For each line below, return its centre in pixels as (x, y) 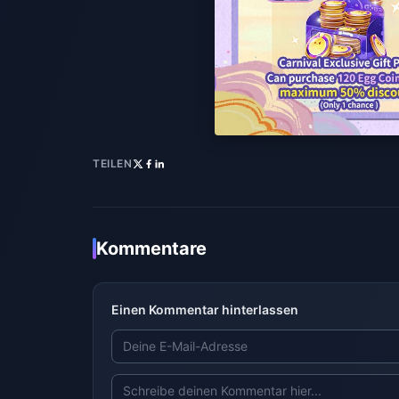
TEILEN (113, 164)
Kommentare (151, 249)
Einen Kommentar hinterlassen (205, 310)
